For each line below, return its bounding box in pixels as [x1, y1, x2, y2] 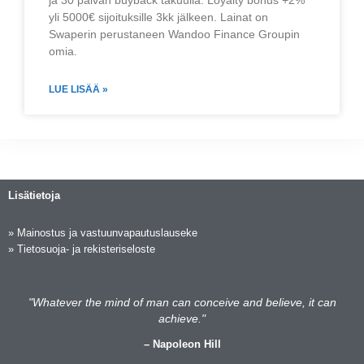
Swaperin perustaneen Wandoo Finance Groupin [49, 28, 300, 41]
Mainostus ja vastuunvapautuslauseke [17, 226, 197, 239]
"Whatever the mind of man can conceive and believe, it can [28, 296, 336, 310]
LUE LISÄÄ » [49, 84, 108, 95]
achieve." [158, 312, 206, 326]
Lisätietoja [8, 189, 60, 201]
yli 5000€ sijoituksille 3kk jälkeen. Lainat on [49, 11, 268, 24]
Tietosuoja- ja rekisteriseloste [17, 242, 155, 255]
